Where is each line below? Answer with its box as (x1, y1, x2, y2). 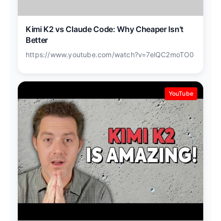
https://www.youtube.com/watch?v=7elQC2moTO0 (26, 50, 194, 59)
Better (26, 35, 48, 45)
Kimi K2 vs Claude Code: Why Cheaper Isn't (26, 24, 184, 34)
